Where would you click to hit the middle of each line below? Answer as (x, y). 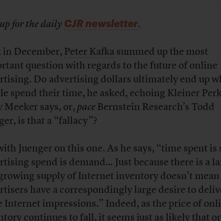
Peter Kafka (90, 52)
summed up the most (162, 52)
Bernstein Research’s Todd (155, 107)
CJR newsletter (101, 23)
